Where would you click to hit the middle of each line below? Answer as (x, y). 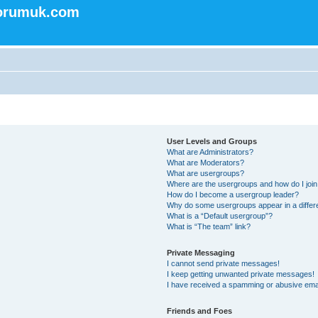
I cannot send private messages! (224, 264)
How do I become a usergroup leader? (233, 195)
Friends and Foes (200, 311)
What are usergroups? (206, 174)
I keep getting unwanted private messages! (241, 274)
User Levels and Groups (212, 142)
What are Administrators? (210, 152)
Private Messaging (201, 253)
